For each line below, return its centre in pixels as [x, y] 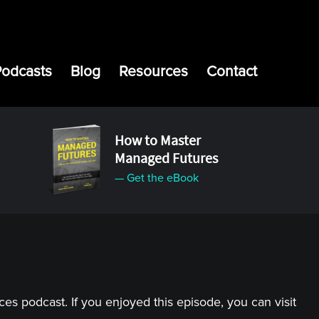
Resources [153, 72]
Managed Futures [166, 158]
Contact [232, 72]
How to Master [157, 140]
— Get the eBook [156, 178]
